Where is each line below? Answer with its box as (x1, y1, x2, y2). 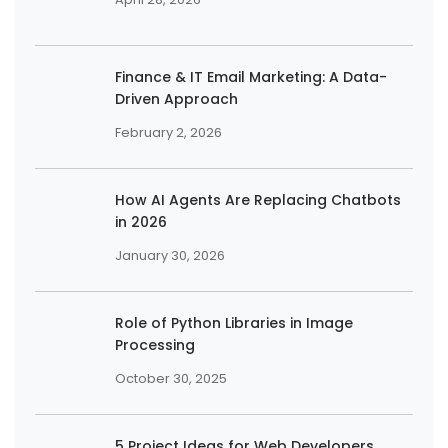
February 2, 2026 (115, 123, 222, 141)
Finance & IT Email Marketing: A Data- (115, 66, 387, 87)
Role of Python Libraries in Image (115, 312, 353, 333)
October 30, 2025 (115, 369, 227, 387)
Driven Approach (115, 88, 238, 109)
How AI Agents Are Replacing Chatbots (115, 189, 401, 210)
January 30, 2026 (115, 246, 225, 264)
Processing (115, 334, 195, 355)
